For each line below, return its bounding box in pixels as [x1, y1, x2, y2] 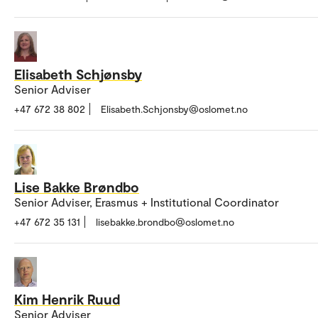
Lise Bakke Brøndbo [14, 177, 139, 195]
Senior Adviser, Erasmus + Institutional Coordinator [14, 194, 279, 209]
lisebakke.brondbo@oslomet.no [96, 215, 234, 228]
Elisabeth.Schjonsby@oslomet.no [101, 102, 248, 115]
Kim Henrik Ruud [14, 290, 120, 308]
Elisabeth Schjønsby [14, 65, 142, 82]
